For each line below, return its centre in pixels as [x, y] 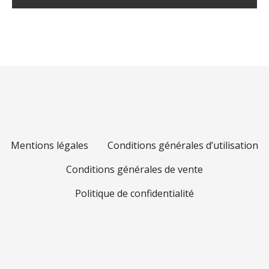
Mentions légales [50, 145]
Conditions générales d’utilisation [183, 145]
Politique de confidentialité [134, 193]
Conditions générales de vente [134, 169]
